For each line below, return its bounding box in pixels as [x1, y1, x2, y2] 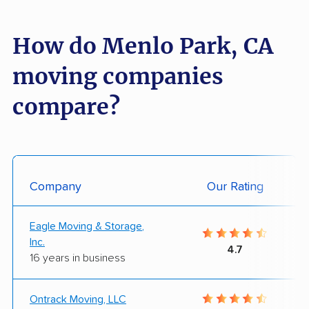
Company [30, 180, 81, 193]
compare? [12, 92, 120, 121]
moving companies [12, 62, 223, 90]
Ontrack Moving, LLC [30, 293, 126, 305]
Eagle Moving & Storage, [30, 220, 144, 232]
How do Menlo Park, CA [12, 32, 273, 60]
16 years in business [30, 252, 126, 263]
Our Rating [206, 180, 263, 193]
